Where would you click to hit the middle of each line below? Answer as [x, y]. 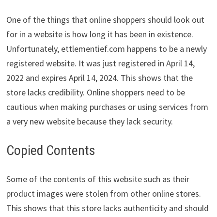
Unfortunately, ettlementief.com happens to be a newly [106, 49]
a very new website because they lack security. [89, 122]
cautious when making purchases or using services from [107, 107]
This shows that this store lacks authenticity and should [107, 208]
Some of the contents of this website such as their [98, 179]
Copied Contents [51, 151]
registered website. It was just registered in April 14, [100, 63]
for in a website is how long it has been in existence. [100, 34]
